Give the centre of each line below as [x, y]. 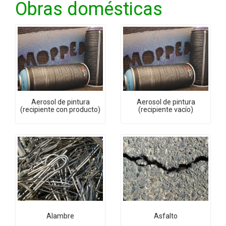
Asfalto [166, 216]
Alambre [60, 216]
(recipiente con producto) [60, 109]
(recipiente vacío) [166, 109]
